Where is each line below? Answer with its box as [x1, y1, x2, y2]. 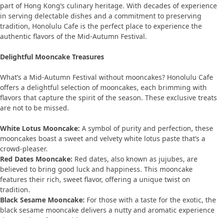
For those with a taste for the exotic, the [85, 195, 216, 204]
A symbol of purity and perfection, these [80, 124, 213, 133]
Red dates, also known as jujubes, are [73, 154, 198, 163]
